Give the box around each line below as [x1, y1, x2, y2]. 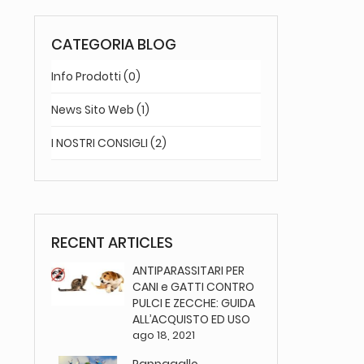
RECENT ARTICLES [51, 232, 173, 253]
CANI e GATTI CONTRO [132, 279, 255, 296]
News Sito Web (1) [51, 102, 149, 119]
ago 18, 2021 [132, 327, 196, 344]
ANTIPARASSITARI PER [132, 262, 245, 279]
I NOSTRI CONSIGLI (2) [51, 135, 167, 152]
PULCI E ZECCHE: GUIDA [132, 295, 256, 312]
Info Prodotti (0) [51, 68, 141, 85]
